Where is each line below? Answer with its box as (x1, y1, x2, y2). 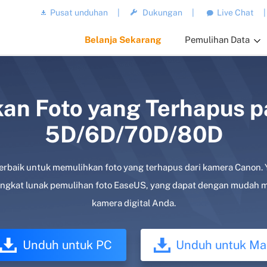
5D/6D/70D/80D (44, 121, 223, 148)
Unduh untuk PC (22, 238, 112, 252)
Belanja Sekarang (85, 35, 162, 45)
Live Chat (217, 8, 254, 17)
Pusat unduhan (50, 8, 108, 17)
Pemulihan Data (185, 35, 250, 45)
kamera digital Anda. (91, 198, 176, 208)
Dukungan (142, 8, 183, 17)
